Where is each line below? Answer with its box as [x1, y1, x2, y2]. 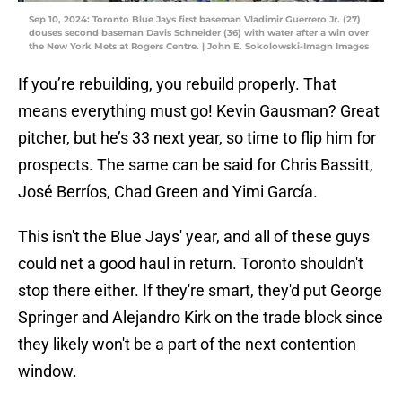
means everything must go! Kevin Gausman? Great [18, 101, 380, 121]
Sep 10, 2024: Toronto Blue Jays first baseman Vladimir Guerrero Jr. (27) [29, 13, 361, 26]
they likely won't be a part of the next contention [18, 335, 356, 354]
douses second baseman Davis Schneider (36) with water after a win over [29, 27, 369, 39]
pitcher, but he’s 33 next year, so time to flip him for [18, 128, 376, 148]
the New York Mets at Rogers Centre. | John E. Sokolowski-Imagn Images [29, 40, 369, 53]
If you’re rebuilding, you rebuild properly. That [18, 74, 336, 94]
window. [18, 362, 77, 381]
